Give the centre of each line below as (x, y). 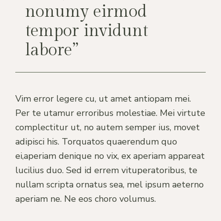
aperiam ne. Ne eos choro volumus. (86, 199)
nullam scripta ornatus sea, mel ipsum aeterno (110, 184)
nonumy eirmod (86, 12)
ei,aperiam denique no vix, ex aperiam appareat (110, 156)
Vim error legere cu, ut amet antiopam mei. (103, 98)
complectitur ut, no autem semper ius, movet (108, 127)
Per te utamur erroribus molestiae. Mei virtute (110, 113)
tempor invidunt (87, 31)
